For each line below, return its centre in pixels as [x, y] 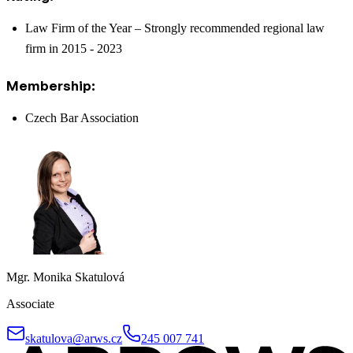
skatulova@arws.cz [74, 339]
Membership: [51, 86]
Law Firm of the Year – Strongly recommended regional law [175, 28]
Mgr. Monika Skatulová [65, 277]
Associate [30, 304]
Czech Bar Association [82, 118]
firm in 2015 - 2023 [74, 49]
